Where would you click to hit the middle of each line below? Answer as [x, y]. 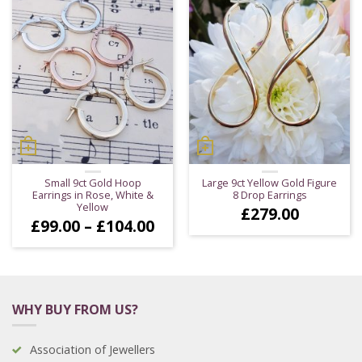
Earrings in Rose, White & [93, 194]
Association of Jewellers [93, 349]
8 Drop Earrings [269, 194]
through [185, 270]
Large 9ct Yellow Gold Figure [269, 182]
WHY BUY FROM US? [75, 309]
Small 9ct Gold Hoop [93, 182]
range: [178, 239]
